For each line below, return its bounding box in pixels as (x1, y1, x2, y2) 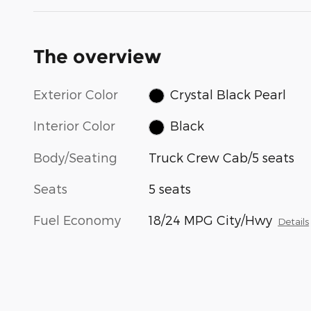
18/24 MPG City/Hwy (149, 212, 273, 227)
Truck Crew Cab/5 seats (149, 149, 295, 165)
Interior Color (33, 118, 115, 133)
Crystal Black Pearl (169, 86, 286, 101)
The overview (33, 44, 161, 68)
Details (278, 215, 310, 227)
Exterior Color (33, 86, 118, 101)
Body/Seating (33, 149, 117, 165)
